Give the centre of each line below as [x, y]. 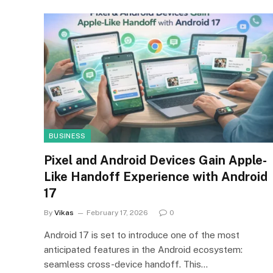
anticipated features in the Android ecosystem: [143, 249]
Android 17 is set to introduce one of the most [142, 235]
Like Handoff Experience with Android [156, 176]
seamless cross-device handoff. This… [126, 264]
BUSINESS [67, 136]
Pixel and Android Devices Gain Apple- [155, 160]
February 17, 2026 [117, 212]
